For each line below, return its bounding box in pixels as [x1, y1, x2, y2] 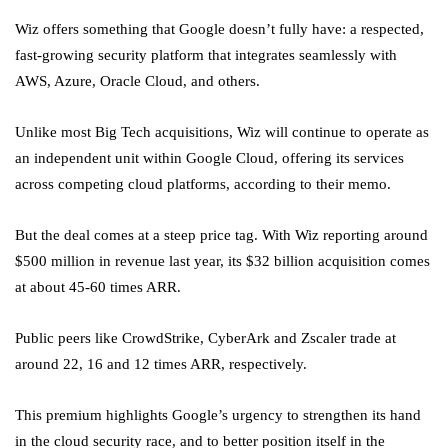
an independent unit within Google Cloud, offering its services [15, 150, 404, 167]
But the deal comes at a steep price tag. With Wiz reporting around [15, 227, 428, 244]
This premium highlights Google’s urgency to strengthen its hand [15, 407, 421, 424]
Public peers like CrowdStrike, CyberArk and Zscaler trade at [15, 330, 396, 347]
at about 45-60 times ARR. [15, 279, 181, 296]
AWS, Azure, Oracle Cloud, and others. [15, 73, 260, 90]
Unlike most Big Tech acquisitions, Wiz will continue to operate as [15, 124, 429, 141]
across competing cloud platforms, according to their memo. [15, 176, 391, 193]
